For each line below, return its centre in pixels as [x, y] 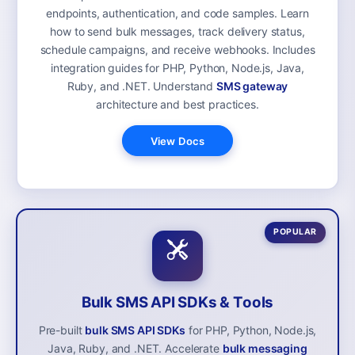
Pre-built [62, 330]
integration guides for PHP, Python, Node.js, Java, [177, 68]
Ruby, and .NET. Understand [141, 86]
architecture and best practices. [177, 105]
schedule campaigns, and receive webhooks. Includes [177, 50]
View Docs [177, 141]
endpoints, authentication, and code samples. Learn [177, 13]
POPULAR [295, 232]
